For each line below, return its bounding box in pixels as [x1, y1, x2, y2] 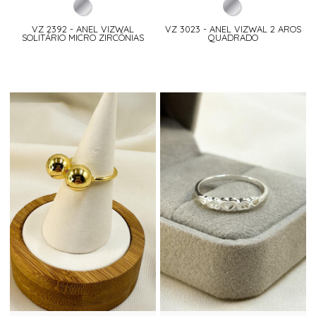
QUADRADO [207, 32, 258, 44]
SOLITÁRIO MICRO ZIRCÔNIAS [22, 32, 145, 44]
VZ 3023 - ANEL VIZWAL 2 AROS [164, 23, 301, 35]
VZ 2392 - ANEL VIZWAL [32, 23, 135, 35]
